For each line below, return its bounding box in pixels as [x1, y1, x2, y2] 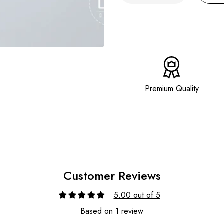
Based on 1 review [80, 205, 143, 217]
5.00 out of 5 [113, 189, 160, 201]
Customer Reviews [63, 167, 161, 184]
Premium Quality [144, 83, 199, 94]
